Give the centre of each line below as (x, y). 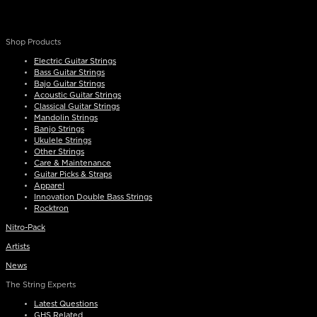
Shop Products (33, 42)
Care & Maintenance (73, 163)
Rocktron (51, 208)
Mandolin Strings (66, 117)
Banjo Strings (59, 129)
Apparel (49, 185)
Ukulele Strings (63, 140)
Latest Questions (66, 304)
